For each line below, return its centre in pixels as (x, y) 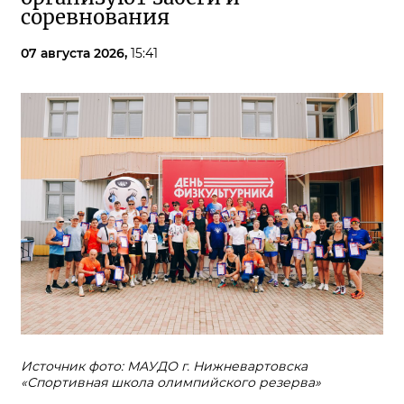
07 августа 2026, (76, 53)
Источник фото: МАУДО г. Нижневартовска (164, 366)
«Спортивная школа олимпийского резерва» (171, 382)
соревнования (95, 17)
